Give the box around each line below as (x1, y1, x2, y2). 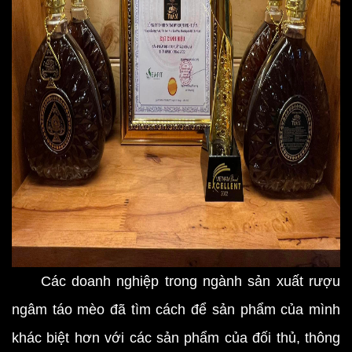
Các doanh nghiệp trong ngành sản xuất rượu (12, 273, 340, 289)
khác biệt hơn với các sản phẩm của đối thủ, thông (12, 330, 340, 346)
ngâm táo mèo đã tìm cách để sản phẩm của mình (12, 302, 340, 317)
